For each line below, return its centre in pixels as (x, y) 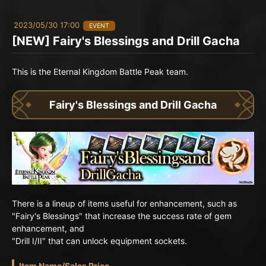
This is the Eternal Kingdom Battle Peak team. (100, 72)
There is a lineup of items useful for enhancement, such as (124, 204)
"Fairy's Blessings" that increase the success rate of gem (122, 216)
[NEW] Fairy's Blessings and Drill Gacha (126, 41)
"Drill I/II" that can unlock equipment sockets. (99, 241)
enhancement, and (48, 229)
